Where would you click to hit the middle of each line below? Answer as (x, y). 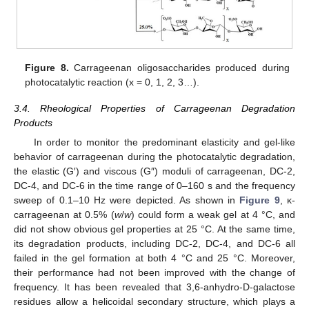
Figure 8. (47, 67)
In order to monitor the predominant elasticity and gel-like (164, 142)
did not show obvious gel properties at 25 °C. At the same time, (154, 229)
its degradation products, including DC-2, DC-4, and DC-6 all (154, 244)
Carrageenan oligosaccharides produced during (179, 67)
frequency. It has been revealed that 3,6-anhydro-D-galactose (154, 287)
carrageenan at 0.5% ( (64, 215)
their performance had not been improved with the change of (154, 273)
